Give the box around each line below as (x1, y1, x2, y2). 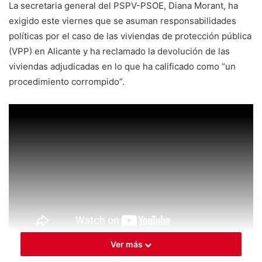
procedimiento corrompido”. (9, 76, 125, 88)
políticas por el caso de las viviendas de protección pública (9, 30, 251, 42)
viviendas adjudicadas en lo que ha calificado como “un (9, 61, 236, 73)
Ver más (111, 239, 144, 250)
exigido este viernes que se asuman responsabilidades (9, 15, 236, 27)
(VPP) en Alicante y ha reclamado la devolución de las (9, 46, 230, 57)
